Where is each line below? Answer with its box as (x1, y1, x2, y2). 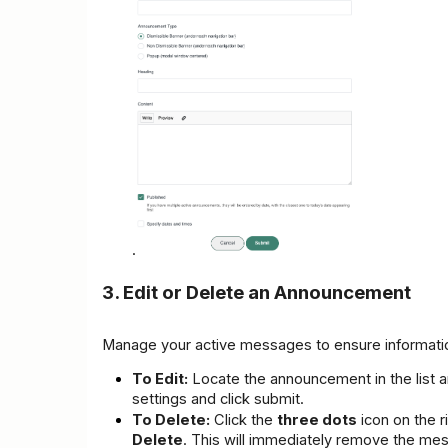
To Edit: (132, 369, 188, 388)
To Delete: (132, 410, 210, 429)
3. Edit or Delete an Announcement (102, 280, 411, 304)
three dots (277, 410, 357, 429)
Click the (210, 410, 277, 429)
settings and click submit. (132, 389, 304, 408)
